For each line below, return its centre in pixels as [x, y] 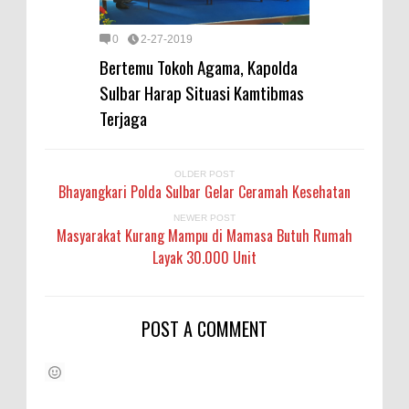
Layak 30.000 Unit [204, 258]
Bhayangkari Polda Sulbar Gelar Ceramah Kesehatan [204, 192]
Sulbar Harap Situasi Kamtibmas [202, 93]
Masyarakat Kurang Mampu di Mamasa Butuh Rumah [204, 236]
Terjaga [123, 118]
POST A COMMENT [204, 329]
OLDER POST [204, 174]
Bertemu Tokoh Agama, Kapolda [199, 67]
